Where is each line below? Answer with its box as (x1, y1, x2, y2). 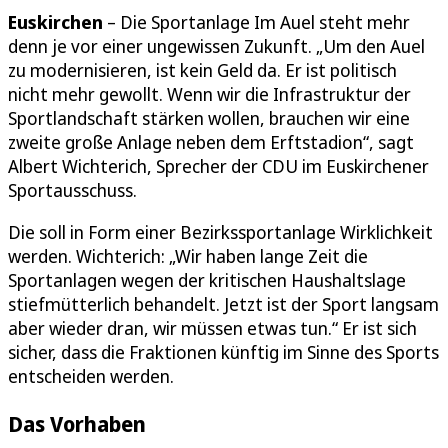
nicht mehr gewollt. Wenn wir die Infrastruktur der (8, 81, 411, 106)
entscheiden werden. (8, 363, 174, 388)
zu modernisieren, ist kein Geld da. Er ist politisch (8, 57, 397, 82)
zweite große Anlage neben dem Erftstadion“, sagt (8, 129, 414, 154)
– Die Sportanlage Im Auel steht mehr (103, 9, 410, 34)
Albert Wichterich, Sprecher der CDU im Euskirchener (8, 153, 429, 178)
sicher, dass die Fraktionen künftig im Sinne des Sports (8, 339, 439, 364)
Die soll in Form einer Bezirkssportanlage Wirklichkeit (8, 219, 433, 244)
